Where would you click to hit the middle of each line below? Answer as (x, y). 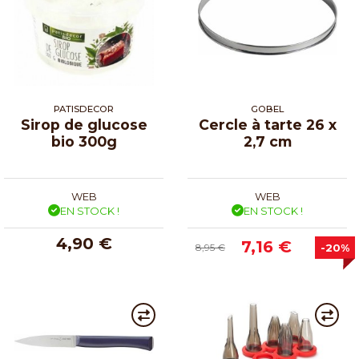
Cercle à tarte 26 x (267, 124)
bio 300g (84, 141)
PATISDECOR (84, 109)
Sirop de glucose (84, 124)
